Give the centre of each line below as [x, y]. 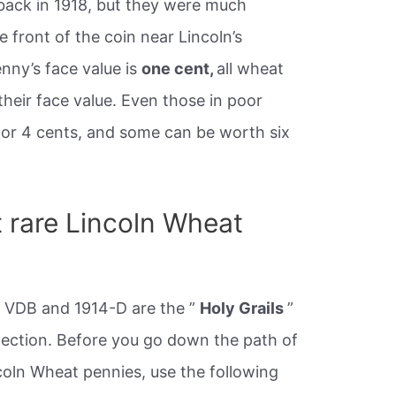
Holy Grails [244, 308]
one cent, [179, 69]
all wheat [251, 69]
